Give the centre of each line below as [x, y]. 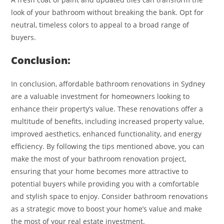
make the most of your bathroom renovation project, [99, 158]
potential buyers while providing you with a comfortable [105, 183]
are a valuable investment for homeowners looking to [100, 96]
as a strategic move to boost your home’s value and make [107, 208]
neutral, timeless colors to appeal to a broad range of [100, 24]
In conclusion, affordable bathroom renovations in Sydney [108, 83]
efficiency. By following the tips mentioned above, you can [108, 146]
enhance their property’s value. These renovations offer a [107, 108]
